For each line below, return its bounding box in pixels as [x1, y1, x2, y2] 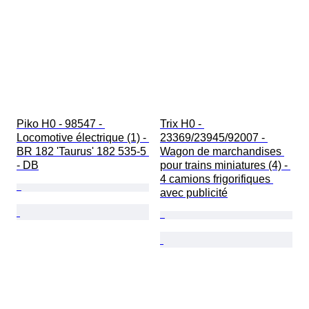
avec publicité [160, 187, 228, 199]
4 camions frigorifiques [160, 173, 273, 186]
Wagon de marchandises [160, 146, 284, 158]
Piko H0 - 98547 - [17, 118, 105, 130]
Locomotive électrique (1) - [17, 132, 149, 144]
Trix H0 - [160, 118, 204, 130]
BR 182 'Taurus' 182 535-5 [17, 146, 149, 158]
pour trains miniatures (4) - [160, 159, 290, 172]
